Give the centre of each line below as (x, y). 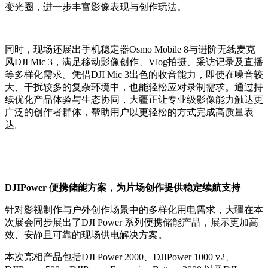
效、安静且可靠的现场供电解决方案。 (86, 235)
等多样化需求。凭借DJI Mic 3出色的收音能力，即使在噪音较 (134, 75)
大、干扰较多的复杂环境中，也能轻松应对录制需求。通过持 (134, 87)
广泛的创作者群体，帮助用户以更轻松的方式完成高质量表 (129, 112)
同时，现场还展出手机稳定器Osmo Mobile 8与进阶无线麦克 (130, 50)
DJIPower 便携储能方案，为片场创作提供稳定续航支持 (123, 188)
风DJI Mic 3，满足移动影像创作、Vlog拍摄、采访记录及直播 (134, 62)
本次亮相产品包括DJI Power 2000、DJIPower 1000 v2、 (120, 257)
